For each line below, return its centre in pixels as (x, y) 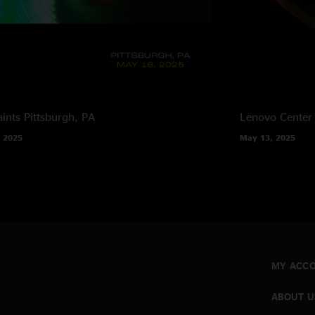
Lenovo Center (276, 116)
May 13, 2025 (268, 137)
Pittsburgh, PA (59, 116)
